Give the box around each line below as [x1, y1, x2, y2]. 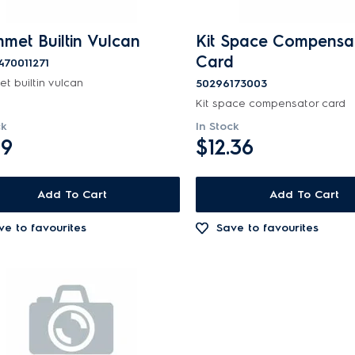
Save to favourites [216, 221, 319, 235]
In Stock [196, 120, 240, 133]
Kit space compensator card [196, 97, 346, 110]
